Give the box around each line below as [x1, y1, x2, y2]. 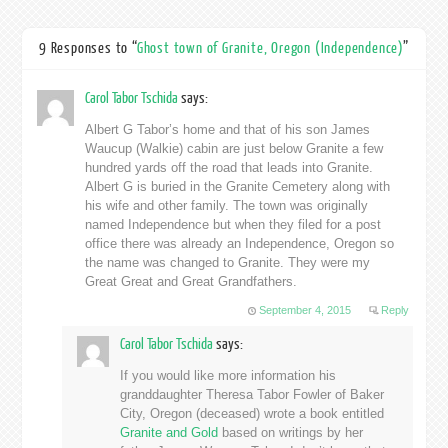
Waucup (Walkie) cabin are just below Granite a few [85, 140, 384, 156]
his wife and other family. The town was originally [85, 197, 369, 213]
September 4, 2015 [259, 303, 352, 316]
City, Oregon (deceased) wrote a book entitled [119, 405, 384, 421]
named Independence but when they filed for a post [85, 216, 382, 232]
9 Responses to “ [39, 39, 137, 57]
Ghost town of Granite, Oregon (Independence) [136, 39, 404, 57]
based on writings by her [217, 424, 363, 440]
